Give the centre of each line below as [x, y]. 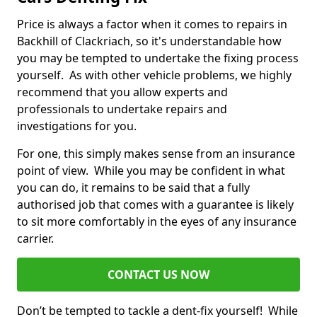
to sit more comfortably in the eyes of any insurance [157, 222]
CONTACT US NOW [158, 275]
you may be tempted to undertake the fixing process [158, 58]
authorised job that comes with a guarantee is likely [155, 205]
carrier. [37, 239]
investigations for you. [78, 126]
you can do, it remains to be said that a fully [133, 188]
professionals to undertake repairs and [122, 109]
